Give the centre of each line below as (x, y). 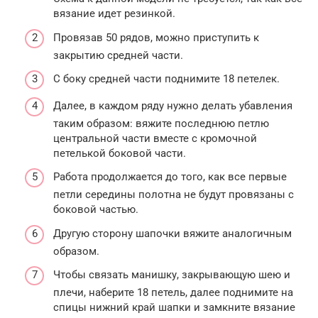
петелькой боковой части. (120, 153)
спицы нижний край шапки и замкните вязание (174, 308)
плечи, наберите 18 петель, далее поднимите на (173, 293)
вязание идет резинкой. (114, 14)
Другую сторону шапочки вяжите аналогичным (172, 233)
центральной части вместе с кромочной (155, 138)
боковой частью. (96, 210)
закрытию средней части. (118, 55)
